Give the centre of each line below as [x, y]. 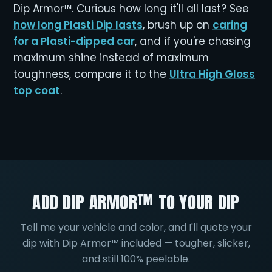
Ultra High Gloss [212, 74]
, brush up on [178, 25]
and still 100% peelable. [136, 259]
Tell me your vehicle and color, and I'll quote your [136, 227]
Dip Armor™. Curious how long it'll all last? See [131, 8]
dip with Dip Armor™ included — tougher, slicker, [136, 243]
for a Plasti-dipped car [74, 41]
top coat [37, 90]
